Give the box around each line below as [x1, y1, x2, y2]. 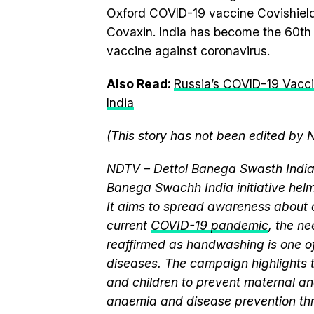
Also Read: [107, 76, 174, 91]
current [107, 218, 151, 233]
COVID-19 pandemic [151, 218, 268, 233]
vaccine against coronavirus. [107, 43, 270, 58]
